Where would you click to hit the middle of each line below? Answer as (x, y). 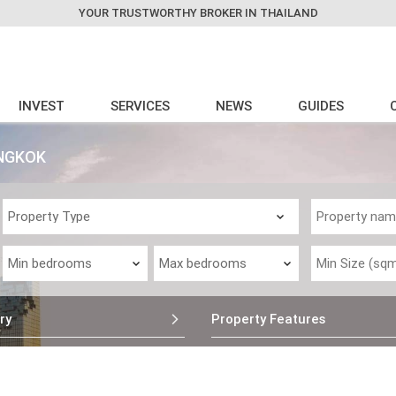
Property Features (268, 319)
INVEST (42, 106)
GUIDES (321, 106)
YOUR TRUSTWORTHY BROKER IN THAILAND (198, 13)
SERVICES (141, 106)
